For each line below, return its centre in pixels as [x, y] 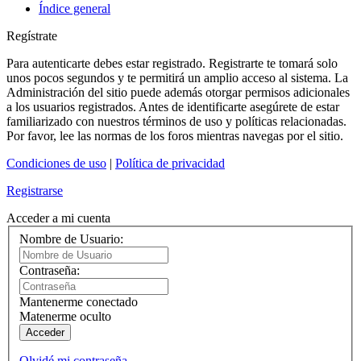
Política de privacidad [170, 164]
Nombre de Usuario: [71, 239]
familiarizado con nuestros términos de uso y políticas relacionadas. [176, 122]
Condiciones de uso [56, 164]
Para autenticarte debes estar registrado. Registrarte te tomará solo [172, 64]
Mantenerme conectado [79, 301]
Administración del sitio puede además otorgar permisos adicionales [178, 93]
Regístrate [32, 36]
